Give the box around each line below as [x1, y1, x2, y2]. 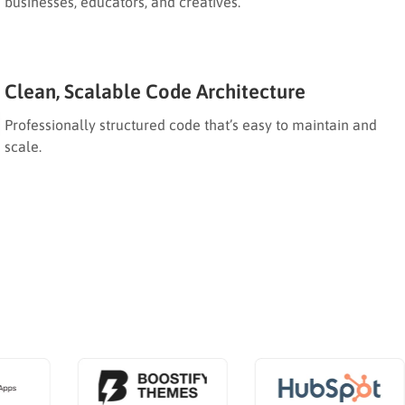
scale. [5, 137, 42, 155]
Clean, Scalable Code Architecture [5, 79, 306, 103]
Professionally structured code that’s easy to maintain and [5, 116, 377, 133]
